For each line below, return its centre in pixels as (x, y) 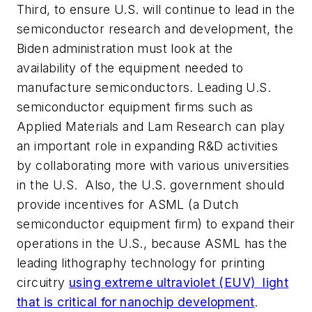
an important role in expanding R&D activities (147, 146)
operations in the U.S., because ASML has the (152, 244)
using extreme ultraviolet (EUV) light (179, 283)
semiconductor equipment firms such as (135, 107)
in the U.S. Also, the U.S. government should (150, 185)
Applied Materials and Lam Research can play (151, 127)
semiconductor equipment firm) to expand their (156, 224)
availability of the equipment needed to (130, 68)
